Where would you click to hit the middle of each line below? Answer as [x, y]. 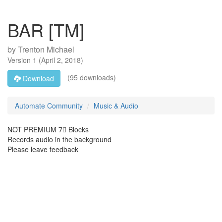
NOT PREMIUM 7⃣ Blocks [48, 129]
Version [20, 60]
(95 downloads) [91, 77]
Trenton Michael [46, 49]
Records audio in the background [59, 139]
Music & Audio [116, 106]
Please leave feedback [43, 149]
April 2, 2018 [61, 60]
